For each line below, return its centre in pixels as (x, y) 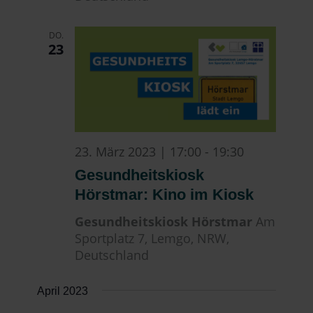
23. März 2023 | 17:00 (138, 152)
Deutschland (112, 255)
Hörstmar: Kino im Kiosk (165, 195)
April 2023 (63, 291)
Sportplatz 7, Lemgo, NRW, (152, 239)
